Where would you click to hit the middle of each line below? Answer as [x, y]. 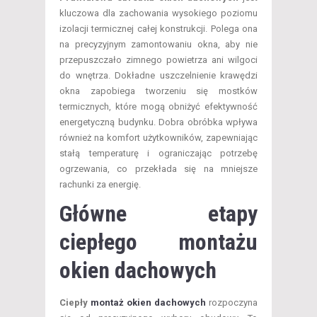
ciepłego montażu [158, 242]
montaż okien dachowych [148, 303]
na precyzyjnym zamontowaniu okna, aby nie [158, 45]
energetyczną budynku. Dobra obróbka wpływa [158, 122]
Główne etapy [158, 214]
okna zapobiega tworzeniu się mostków [158, 91]
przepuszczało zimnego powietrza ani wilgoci [158, 60]
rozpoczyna [232, 303]
